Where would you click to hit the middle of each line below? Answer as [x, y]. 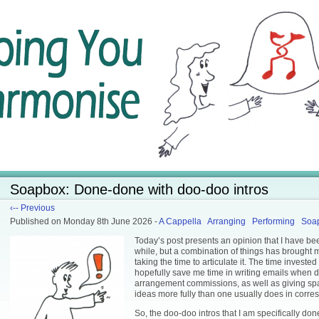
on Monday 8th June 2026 [103, 221]
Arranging [226, 221]
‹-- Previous [32, 208]
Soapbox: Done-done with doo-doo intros [139, 189]
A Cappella [180, 221]
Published [31, 221]
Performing [273, 221]
